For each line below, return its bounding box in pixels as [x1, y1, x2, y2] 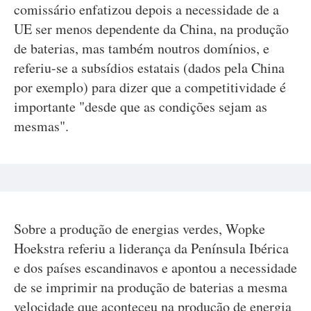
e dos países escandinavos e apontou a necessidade [14, 258, 297, 277]
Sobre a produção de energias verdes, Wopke [14, 219, 265, 238]
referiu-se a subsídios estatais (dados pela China [14, 58, 285, 77]
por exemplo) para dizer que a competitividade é [14, 78, 286, 96]
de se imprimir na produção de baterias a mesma [14, 278, 287, 296]
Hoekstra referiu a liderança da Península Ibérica [14, 239, 289, 258]
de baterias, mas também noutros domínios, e [14, 39, 269, 58]
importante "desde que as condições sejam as [14, 97, 267, 116]
